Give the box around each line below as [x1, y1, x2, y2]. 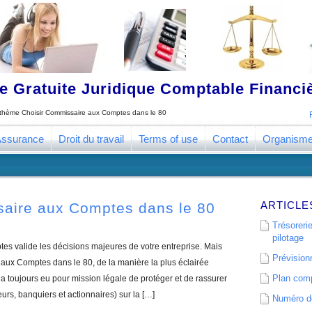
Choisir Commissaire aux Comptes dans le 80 [22, 109, 166, 116]
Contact [212, 133, 248, 145]
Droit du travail [58, 133, 124, 145]
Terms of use [139, 133, 198, 145]
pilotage [272, 233, 304, 243]
